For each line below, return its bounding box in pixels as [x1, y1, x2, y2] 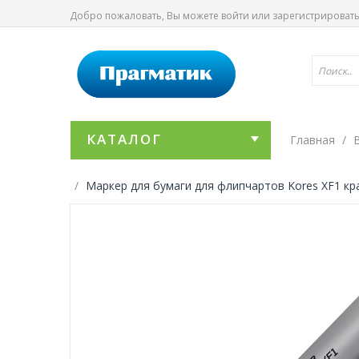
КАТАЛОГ [87, 130, 162, 148]
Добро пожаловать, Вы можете [70, 9, 221, 22]
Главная [290, 132, 335, 147]
